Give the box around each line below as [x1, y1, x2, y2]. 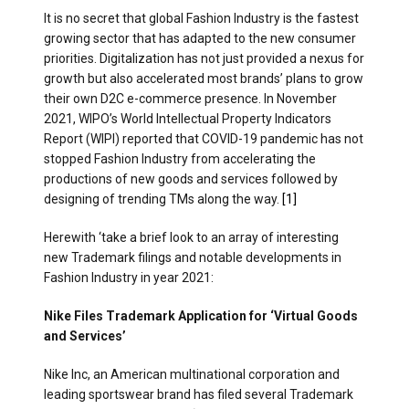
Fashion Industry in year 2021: [44, 270, 214, 286]
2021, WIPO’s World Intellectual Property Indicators [44, 111, 331, 127]
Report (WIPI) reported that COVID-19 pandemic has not [44, 131, 363, 147]
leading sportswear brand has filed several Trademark [44, 387, 353, 403]
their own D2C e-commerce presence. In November [44, 91, 337, 107]
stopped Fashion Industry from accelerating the [44, 152, 316, 167]
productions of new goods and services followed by [44, 172, 338, 187]
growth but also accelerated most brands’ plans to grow [44, 71, 363, 87]
